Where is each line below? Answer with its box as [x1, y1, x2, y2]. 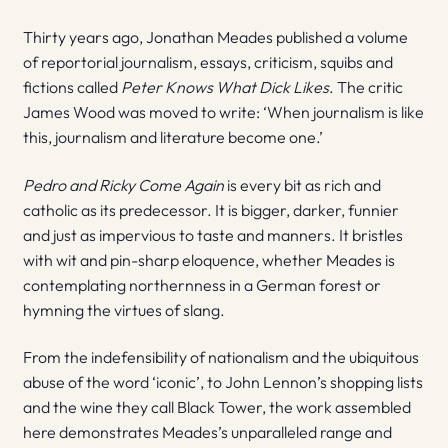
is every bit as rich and [223, 174, 381, 195]
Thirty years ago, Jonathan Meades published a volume [22, 26, 408, 47]
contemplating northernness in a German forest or [22, 274, 381, 295]
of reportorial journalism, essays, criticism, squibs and [22, 51, 393, 72]
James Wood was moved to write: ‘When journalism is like [22, 101, 424, 122]
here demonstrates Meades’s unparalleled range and [22, 422, 392, 443]
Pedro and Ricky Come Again [22, 174, 224, 195]
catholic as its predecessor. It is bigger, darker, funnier [22, 199, 399, 220]
